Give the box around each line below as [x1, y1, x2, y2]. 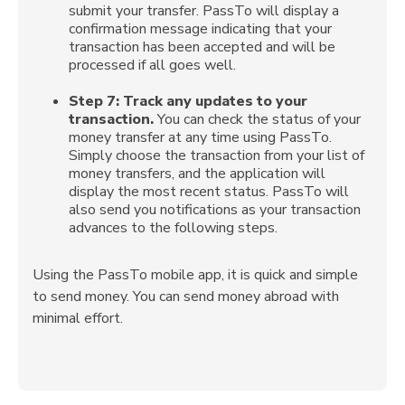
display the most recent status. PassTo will [69, 181, 349, 202]
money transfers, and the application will [69, 163, 325, 184]
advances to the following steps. [69, 217, 278, 238]
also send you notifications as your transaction [69, 199, 361, 220]
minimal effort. [33, 307, 123, 328]
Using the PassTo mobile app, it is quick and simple [33, 264, 358, 285]
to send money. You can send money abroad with [33, 286, 339, 306]
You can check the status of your [154, 108, 361, 129]
